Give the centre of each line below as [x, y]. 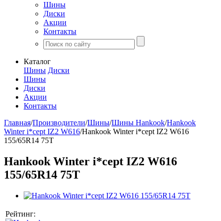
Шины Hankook [138, 123]
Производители [59, 123]
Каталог [37, 61]
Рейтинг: [23, 214]
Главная [17, 123]
